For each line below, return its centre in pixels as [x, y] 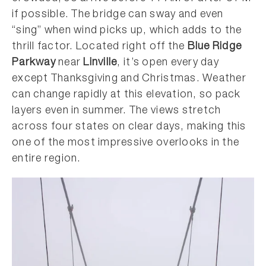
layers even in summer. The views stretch [117, 111]
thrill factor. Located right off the [100, 47]
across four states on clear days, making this [129, 127]
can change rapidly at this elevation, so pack [126, 95]
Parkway [34, 63]
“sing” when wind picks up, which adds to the [127, 31]
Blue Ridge [215, 47]
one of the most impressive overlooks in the [126, 143]
